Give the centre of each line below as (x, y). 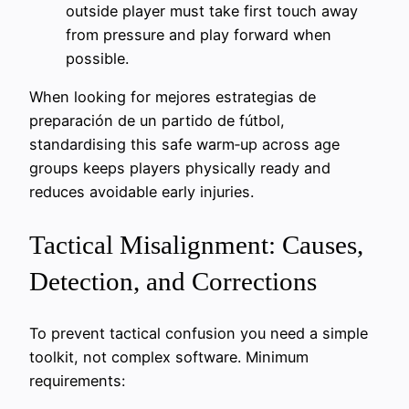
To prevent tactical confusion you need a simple (199, 333)
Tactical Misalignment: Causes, (196, 244)
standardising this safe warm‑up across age (184, 145)
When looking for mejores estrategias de (173, 97)
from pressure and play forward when (199, 35)
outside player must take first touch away (212, 11)
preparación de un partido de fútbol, (157, 121)
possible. (97, 59)
